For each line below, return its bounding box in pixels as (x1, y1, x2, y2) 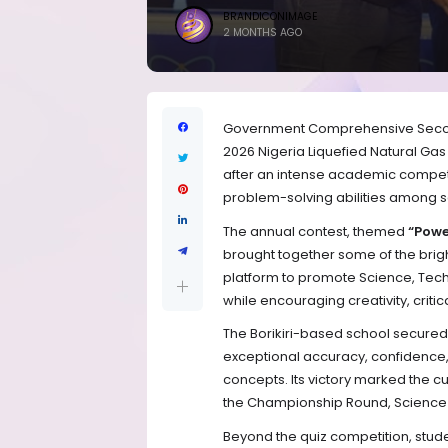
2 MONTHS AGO (223, 25, 302, 40)
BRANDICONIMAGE (223, 9, 318, 24)
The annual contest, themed (223, 221, 408, 241)
